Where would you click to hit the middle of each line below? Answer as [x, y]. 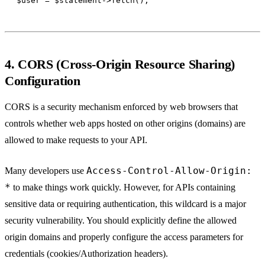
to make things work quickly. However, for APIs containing [123, 187]
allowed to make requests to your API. [76, 140]
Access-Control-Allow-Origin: [169, 170]
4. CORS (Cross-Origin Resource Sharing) [120, 64]
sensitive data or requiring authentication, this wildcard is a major [125, 203]
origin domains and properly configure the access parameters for [124, 237]
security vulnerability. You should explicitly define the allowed [121, 220]
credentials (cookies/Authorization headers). [86, 253]
